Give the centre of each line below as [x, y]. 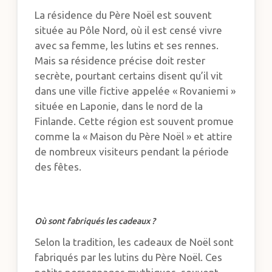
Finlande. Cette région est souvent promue [134, 121]
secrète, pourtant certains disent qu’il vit [129, 76]
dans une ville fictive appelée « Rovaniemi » [135, 91]
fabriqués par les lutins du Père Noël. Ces [129, 257]
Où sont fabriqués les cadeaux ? [95, 221]
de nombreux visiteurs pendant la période [132, 152]
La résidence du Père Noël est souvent [124, 15]
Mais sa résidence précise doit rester [120, 61]
